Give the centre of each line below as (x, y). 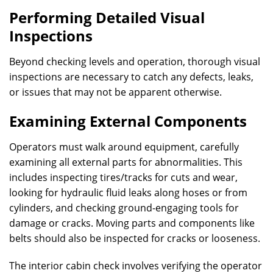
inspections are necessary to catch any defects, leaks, (131, 77)
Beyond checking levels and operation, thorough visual (135, 62)
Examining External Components (128, 121)
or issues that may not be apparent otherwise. (115, 92)
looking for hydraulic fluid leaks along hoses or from (128, 193)
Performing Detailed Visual (107, 17)
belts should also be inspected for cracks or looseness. (135, 238)
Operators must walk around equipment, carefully (124, 147)
